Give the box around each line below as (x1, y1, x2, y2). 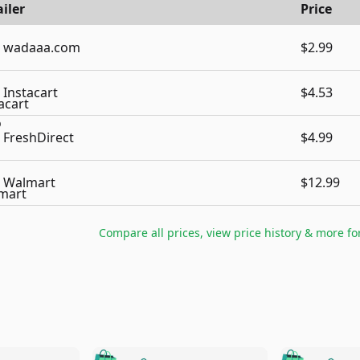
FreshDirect (3, 129, 74, 146)
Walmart (3, 174, 55, 191)
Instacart (3, 84, 58, 101)
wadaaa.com (3, 39, 80, 56)
